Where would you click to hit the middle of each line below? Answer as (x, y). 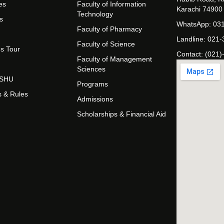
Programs (93, 84)
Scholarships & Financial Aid (122, 114)
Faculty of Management (115, 59)
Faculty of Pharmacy (110, 29)
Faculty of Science (106, 44)
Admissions (95, 99)
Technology (95, 14)
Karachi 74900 (200, 9)
